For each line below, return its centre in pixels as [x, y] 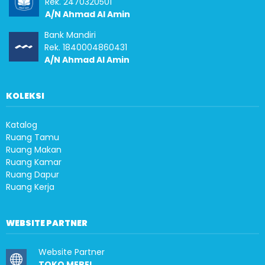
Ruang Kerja [30, 187]
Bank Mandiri [70, 35]
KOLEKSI [25, 96]
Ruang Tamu [33, 137]
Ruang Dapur [33, 174]
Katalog [22, 125]
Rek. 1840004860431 [86, 47]
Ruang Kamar [34, 162]
